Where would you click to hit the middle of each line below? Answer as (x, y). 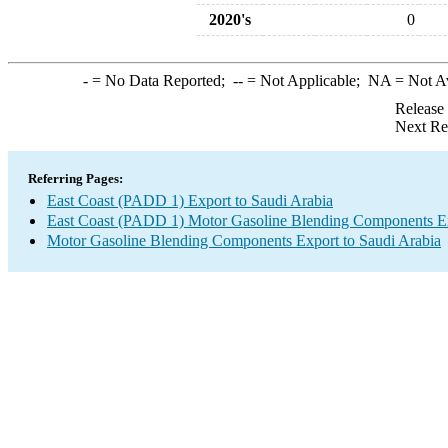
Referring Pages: (75, 178)
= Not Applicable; (305, 80)
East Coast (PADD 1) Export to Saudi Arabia (190, 200)
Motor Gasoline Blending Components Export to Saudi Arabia (244, 240)
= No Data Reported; (160, 80)
